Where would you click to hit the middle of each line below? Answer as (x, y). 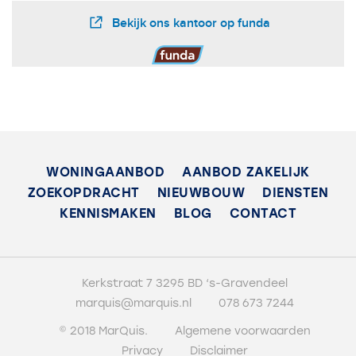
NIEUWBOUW (201, 193)
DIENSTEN (296, 193)
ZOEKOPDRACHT (83, 193)
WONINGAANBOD (106, 172)
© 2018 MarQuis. (103, 331)
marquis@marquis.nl (133, 303)
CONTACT (263, 213)
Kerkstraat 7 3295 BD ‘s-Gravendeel (185, 283)
